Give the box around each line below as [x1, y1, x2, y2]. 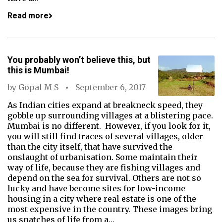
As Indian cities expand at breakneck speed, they [7, 100, 203, 110]
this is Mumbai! [7, 65, 69, 75]
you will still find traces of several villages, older [7, 131, 203, 141]
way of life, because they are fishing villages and [7, 163, 200, 172]
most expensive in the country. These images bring [7, 204, 212, 214]
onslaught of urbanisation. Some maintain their [7, 152, 198, 162]
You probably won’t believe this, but [7, 55, 151, 65]
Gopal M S [18, 82, 58, 92]
